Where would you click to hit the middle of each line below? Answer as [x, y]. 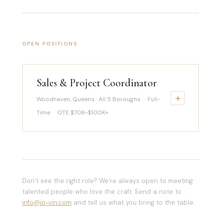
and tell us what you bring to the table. [133, 203]
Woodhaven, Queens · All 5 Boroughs [88, 99]
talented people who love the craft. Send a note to [102, 192]
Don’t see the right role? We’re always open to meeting [107, 181]
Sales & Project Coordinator [96, 83]
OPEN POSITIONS [50, 44]
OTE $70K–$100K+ [83, 113]
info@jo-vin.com [47, 203]
